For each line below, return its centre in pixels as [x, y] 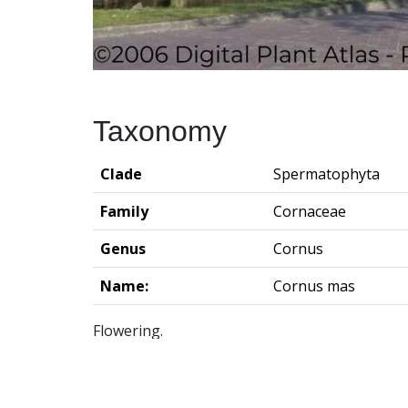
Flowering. [128, 331]
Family [124, 212]
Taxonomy [160, 132]
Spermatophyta [326, 174]
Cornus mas [314, 286]
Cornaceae [310, 212]
